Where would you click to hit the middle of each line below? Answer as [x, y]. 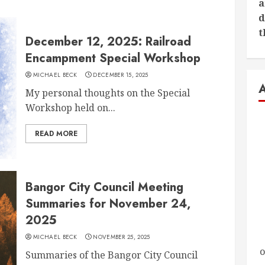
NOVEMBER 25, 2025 [122, 237]
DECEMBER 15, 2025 [121, 75]
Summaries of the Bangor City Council [112, 255]
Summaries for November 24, [108, 203]
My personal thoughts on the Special [108, 93]
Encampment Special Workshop [113, 58]
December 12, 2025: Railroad [109, 41]
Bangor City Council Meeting [105, 187]
